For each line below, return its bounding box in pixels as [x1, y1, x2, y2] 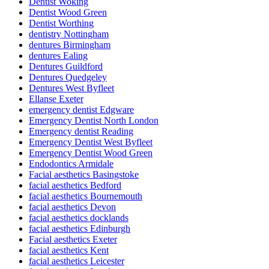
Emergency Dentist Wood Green [29, 148, 153, 159]
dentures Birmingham [29, 40, 110, 50]
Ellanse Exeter [29, 94, 83, 104]
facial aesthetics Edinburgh [29, 223, 130, 234]
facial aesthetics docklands [29, 213, 128, 223]
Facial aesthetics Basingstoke [29, 169, 139, 180]
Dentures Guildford [29, 61, 103, 72]
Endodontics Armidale [29, 159, 113, 169]
